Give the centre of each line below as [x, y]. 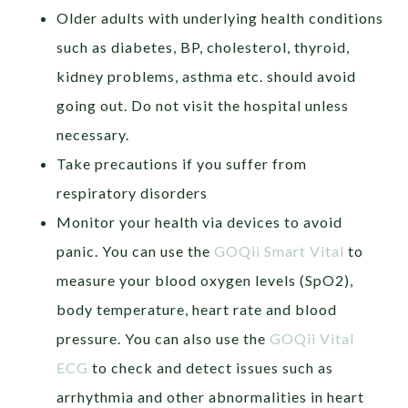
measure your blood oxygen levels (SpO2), [205, 280]
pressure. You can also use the [163, 338]
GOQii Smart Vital [280, 250]
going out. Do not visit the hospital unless [203, 105]
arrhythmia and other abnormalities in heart [211, 396]
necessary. [95, 134]
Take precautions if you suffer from [182, 163]
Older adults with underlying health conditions [220, 17]
